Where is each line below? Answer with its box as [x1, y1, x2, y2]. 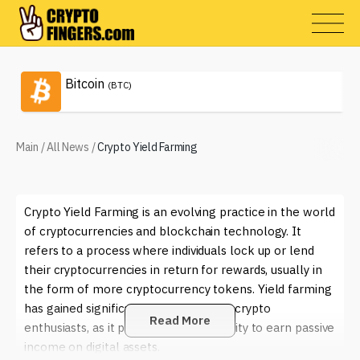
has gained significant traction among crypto [24, 301, 271, 316]
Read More [149, 313, 211, 328]
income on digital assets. [24, 339, 160, 354]
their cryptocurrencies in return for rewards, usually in [24, 262, 322, 277]
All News [47, 140, 89, 154]
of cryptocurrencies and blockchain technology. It [24, 223, 302, 239]
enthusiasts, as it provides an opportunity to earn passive [24, 320, 335, 335]
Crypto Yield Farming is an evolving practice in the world [24, 204, 335, 219]
